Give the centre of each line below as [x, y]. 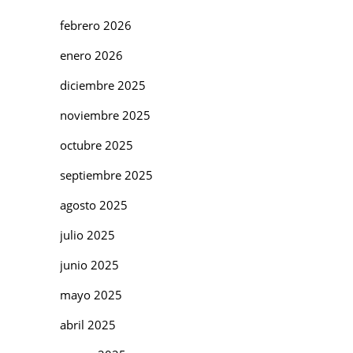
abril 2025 [88, 324]
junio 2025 [89, 264]
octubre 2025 [97, 145]
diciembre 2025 [103, 85]
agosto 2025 [94, 204]
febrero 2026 [96, 25]
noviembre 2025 [105, 115]
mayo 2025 [91, 294]
